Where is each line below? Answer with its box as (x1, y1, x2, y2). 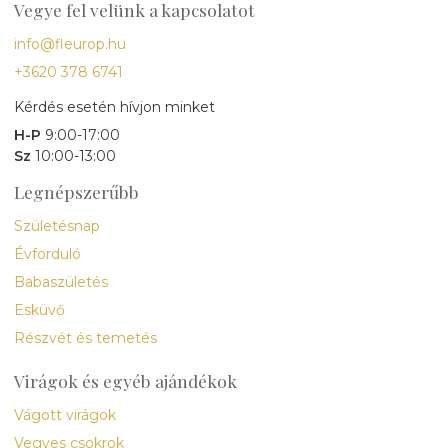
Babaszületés (14, 273, 108, 292)
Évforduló (14, 245, 81, 264)
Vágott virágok (14, 406, 116, 425)
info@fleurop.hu (14, 35, 126, 54)
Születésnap (14, 217, 100, 236)
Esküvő (14, 301, 65, 320)
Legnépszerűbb (14, 180, 139, 204)
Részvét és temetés (14, 329, 157, 348)
